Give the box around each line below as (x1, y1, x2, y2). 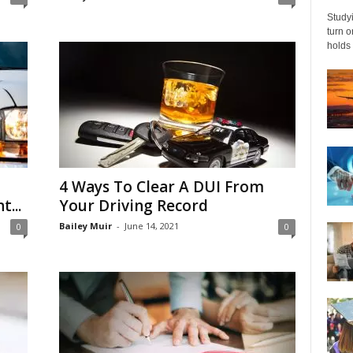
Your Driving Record (58, 195, 208, 216)
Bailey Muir (58, 220, 112, 232)
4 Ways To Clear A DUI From (58, 176, 264, 197)
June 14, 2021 (124, 220, 179, 232)
